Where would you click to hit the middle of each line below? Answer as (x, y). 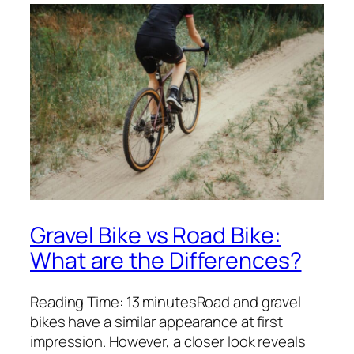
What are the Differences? (166, 261)
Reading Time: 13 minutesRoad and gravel (166, 302)
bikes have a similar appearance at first (156, 322)
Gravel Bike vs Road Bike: (156, 235)
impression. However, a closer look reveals (168, 342)
